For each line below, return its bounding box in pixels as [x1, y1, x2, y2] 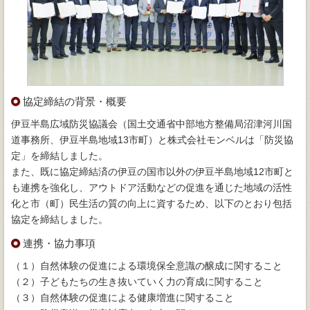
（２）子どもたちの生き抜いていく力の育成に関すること [11, 276, 263, 287]
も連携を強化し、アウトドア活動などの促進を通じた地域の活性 [11, 182, 292, 193]
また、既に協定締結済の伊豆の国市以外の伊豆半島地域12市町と [11, 166, 293, 177]
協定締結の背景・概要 [23, 95, 127, 107]
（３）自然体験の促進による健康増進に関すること [11, 292, 234, 303]
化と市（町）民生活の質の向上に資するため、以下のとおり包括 [11, 198, 292, 209]
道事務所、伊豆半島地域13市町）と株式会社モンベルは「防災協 [11, 134, 293, 145]
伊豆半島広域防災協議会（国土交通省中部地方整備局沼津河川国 [11, 118, 292, 129]
